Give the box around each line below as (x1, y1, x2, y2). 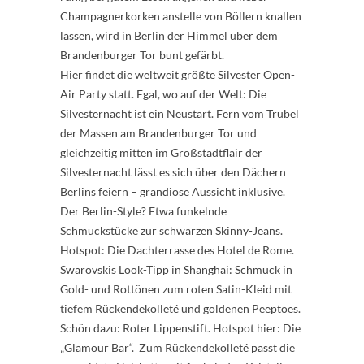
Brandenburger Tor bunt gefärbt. (60, 48, 224, 62)
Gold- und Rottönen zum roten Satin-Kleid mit (60, 282, 292, 296)
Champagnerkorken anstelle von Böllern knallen (60, 9, 301, 23)
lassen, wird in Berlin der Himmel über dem (60, 28, 278, 42)
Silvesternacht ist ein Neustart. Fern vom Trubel (60, 106, 299, 120)
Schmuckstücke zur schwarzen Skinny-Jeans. (60, 223, 283, 237)
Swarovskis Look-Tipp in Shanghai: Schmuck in (60, 262, 292, 276)
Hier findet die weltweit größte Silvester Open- (60, 67, 295, 81)
